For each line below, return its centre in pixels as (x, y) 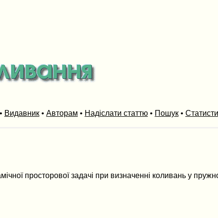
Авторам (62, 113)
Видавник (22, 113)
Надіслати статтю (116, 113)
